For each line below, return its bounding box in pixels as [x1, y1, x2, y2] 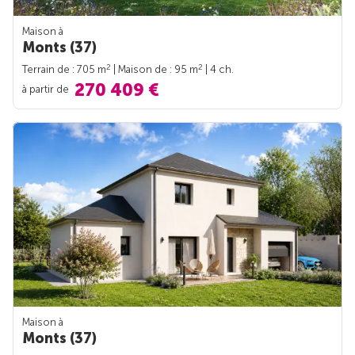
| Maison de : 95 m [111, 63, 198, 75]
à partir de [22, 82, 71, 95]
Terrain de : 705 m [22, 63, 106, 75]
